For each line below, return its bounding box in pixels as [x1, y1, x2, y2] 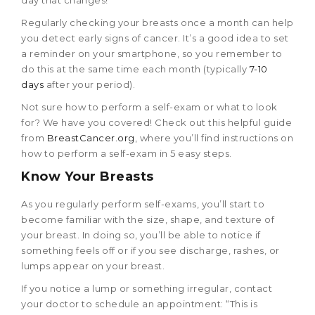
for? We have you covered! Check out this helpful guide [21, 117, 292, 129]
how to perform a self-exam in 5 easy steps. [21, 148, 232, 160]
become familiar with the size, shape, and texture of [21, 214, 274, 226]
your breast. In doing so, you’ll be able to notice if [21, 229, 261, 241]
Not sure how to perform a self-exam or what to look [21, 101, 278, 113]
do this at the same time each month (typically [21, 63, 250, 75]
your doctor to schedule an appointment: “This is [21, 298, 257, 310]
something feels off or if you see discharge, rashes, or [21, 245, 280, 257]
